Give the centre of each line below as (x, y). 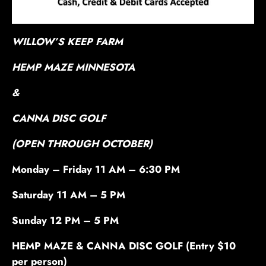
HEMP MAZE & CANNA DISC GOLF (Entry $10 (124, 246)
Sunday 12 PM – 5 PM (67, 220)
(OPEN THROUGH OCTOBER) (82, 143)
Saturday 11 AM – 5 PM (69, 194)
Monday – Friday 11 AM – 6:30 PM (96, 169)
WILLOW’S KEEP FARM (67, 41)
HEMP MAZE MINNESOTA (75, 67)
